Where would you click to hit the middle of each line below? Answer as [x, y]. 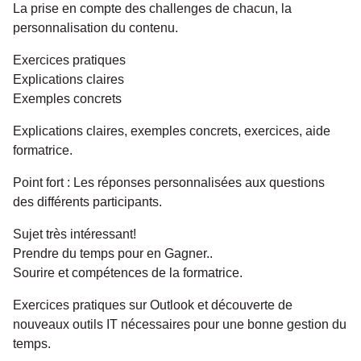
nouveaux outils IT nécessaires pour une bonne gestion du [180, 324]
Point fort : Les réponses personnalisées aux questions [169, 182]
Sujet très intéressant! [75, 234]
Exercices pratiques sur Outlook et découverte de [153, 305]
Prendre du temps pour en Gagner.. [113, 253]
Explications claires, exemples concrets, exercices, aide [172, 131]
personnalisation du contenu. [95, 27]
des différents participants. [87, 201]
